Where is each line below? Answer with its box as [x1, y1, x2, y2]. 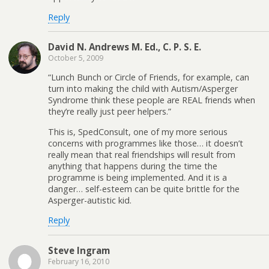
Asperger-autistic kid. [48, 194, 131, 206]
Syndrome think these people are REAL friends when [48, 94, 255, 106]
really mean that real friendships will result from [48, 148, 235, 160]
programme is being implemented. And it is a [48, 171, 227, 183]
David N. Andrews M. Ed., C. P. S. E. [48, 41, 201, 53]
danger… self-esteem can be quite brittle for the [48, 183, 240, 195]
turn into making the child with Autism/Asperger [48, 83, 238, 95]
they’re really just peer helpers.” [48, 106, 171, 118]
